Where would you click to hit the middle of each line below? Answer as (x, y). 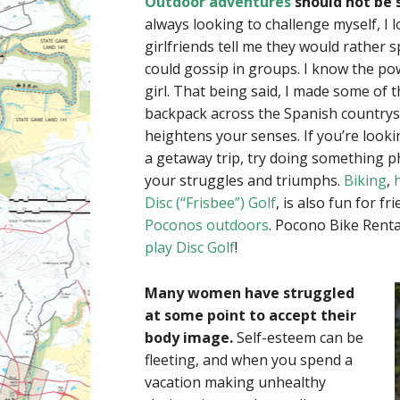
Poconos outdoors (207, 225)
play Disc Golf (190, 248)
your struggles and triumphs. (244, 181)
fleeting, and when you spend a (249, 360)
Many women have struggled (250, 293)
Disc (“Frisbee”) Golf (210, 203)
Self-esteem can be (298, 338)
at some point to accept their (250, 316)
